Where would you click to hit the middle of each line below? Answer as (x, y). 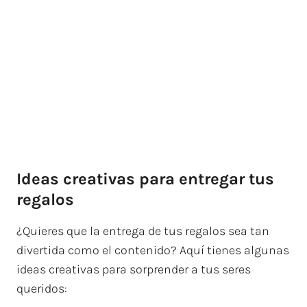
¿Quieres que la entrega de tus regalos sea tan (143, 231)
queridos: (42, 288)
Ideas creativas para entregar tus (145, 179)
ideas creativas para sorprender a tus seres (134, 269)
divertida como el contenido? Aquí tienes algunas (153, 250)
